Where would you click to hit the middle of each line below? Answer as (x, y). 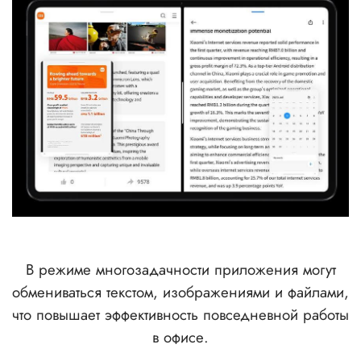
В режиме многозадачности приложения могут (180, 269)
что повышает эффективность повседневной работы (180, 314)
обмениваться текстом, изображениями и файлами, (180, 292)
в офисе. (180, 337)
